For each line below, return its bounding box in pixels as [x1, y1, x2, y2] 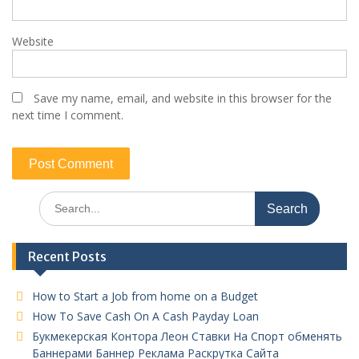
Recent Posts [28, 248, 107, 264]
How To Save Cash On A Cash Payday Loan [32, 308, 259, 324]
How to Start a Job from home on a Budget [32, 288, 258, 304]
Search [38, 191, 74, 207]
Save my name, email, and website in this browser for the [34, 90, 332, 106]
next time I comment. [12, 107, 123, 123]
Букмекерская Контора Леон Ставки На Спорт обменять [32, 328, 342, 344]
